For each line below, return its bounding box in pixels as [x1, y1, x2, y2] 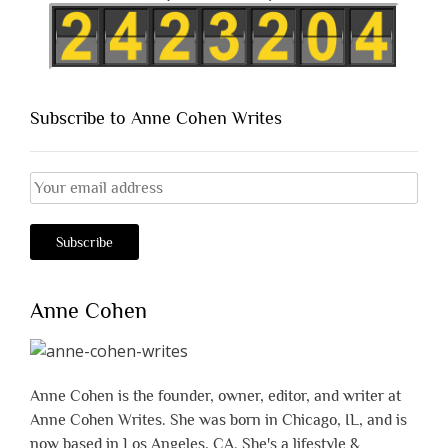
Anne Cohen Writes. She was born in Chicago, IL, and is [30, 411, 407, 430]
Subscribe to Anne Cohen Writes [30, 107, 282, 128]
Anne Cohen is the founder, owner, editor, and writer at [30, 387, 401, 406]
